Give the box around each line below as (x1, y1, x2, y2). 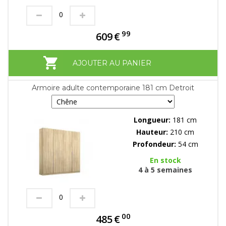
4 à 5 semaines (138, 164, 192, 175)
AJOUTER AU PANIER (72, 58, 151, 68)
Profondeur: (132, 139, 178, 149)
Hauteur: (136, 127, 170, 137)
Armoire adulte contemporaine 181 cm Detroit (32, 83, 194, 92)
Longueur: (134, 115, 173, 125)
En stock (149, 155, 181, 165)
